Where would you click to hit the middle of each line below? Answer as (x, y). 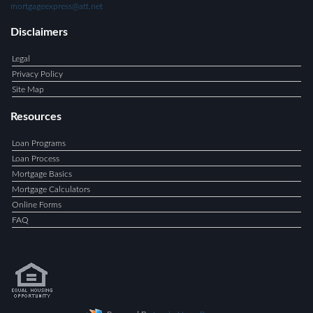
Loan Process (36, 159)
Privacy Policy (37, 74)
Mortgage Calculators (51, 189)
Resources (36, 117)
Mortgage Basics (42, 174)
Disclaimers (39, 32)
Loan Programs (39, 143)
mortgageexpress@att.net (57, 6)
